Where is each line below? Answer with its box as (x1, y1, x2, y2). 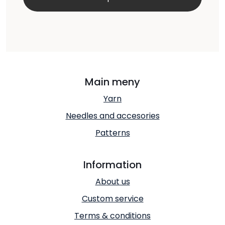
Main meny (85, 74, 140, 89)
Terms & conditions (74, 209, 151, 221)
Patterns (95, 127, 130, 139)
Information (83, 157, 142, 172)
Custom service (81, 192, 144, 204)
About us (95, 175, 130, 187)
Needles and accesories (65, 109, 160, 122)
